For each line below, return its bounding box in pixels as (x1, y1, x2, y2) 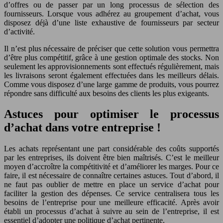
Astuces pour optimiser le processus (4, 108, 219, 121)
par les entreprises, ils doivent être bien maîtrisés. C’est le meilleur (4, 153, 219, 162)
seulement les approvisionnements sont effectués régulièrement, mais (4, 62, 219, 71)
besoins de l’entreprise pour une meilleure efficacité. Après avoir (4, 198, 219, 207)
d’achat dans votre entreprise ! (4, 121, 161, 134)
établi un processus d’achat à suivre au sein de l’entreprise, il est (4, 207, 219, 216)
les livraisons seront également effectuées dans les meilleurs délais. (4, 71, 219, 80)
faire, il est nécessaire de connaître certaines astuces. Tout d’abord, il (4, 171, 219, 180)
